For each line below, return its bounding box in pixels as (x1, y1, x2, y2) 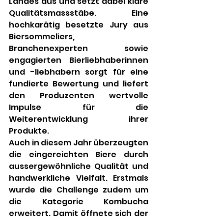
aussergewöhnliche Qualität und (9, 161, 148, 172)
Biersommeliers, (9, 31, 75, 43)
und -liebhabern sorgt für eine (9, 66, 148, 78)
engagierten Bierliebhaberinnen (9, 55, 148, 66)
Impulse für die (9, 102, 148, 113)
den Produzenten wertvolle (9, 90, 148, 102)
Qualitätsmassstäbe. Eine (9, 7, 148, 19)
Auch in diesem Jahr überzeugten (9, 137, 148, 149)
